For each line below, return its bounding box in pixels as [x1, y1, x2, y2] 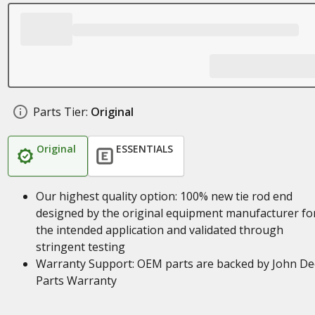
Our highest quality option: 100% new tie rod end [35, 188, 292, 204]
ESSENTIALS [115, 142, 173, 155]
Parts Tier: [32, 104, 88, 120]
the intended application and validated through [35, 222, 283, 238]
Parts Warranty [35, 273, 117, 288]
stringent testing [35, 239, 125, 255]
